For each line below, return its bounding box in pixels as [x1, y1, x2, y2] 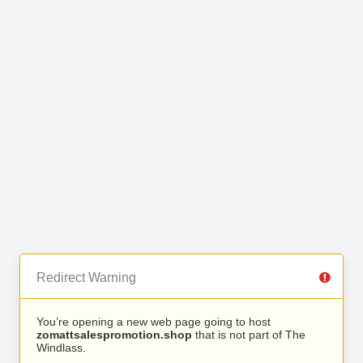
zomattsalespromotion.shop [36, 328, 192, 341]
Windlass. [36, 341, 86, 354]
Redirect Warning [36, 271, 136, 284]
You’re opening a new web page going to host [36, 315, 271, 328]
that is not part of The [192, 328, 305, 341]
